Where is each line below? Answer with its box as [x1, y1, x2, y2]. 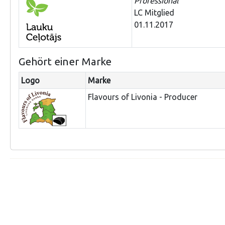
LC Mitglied [134, 8, 174, 18]
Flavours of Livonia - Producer [88, 92, 197, 102]
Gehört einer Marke [19, 56, 111, 68]
